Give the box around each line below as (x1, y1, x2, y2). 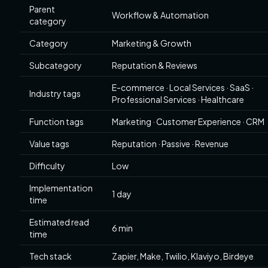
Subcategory (29, 60, 82, 71)
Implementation (29, 182, 93, 193)
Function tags (29, 116, 84, 127)
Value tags (29, 138, 69, 149)
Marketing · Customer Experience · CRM (112, 116, 264, 127)
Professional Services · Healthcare (112, 94, 244, 105)
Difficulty (29, 160, 65, 171)
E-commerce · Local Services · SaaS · (112, 82, 254, 93)
